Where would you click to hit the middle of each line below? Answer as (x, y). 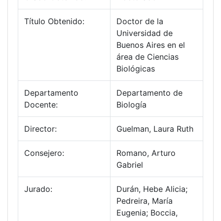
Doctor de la (140, 21)
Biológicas (136, 69)
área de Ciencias (147, 57)
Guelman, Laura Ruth (155, 129)
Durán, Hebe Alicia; (152, 189)
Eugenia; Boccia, (147, 213)
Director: (40, 129)
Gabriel (130, 165)
